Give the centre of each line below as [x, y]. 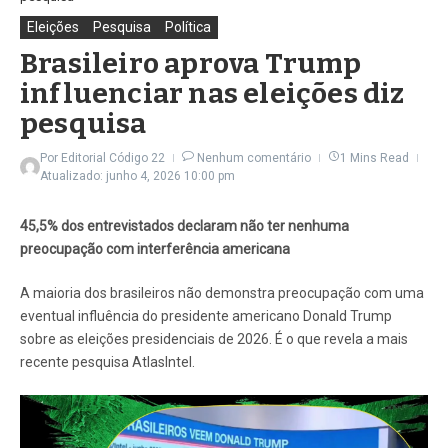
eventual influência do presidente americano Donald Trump [206, 315]
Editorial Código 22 [113, 157]
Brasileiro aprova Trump [191, 63]
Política [188, 26]
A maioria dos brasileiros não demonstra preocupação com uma [222, 292]
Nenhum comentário [254, 157]
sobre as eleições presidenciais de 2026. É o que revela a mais [214, 338]
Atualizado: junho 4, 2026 [112, 175]
